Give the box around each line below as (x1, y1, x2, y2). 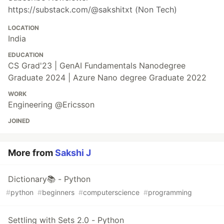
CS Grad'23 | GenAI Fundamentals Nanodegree (8, 60, 185, 70)
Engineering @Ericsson (8, 99, 94, 109)
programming (148, 187, 192, 196)
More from (8, 147, 55, 158)
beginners (42, 187, 74, 196)
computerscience (83, 187, 139, 196)
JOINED (8, 116, 30, 124)
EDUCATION (8, 50, 43, 58)
